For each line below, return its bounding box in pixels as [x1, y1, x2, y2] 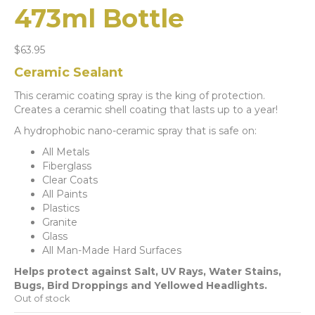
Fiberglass [42, 159, 91, 172]
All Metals [42, 145, 89, 158]
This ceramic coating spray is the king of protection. [14, 89, 265, 102]
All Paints [42, 187, 87, 200]
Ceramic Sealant [14, 64, 123, 80]
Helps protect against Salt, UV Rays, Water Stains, [14, 264, 281, 278]
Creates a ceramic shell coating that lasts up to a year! [14, 103, 278, 116]
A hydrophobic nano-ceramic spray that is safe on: [14, 124, 257, 137]
